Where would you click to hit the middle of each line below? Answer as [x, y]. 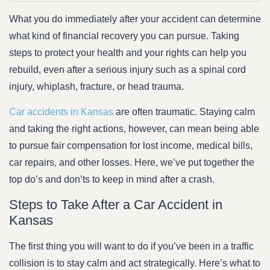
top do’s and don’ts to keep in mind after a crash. [112, 180]
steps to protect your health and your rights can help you [128, 52]
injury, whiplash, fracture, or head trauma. [96, 86]
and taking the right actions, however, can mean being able [134, 129]
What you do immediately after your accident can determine [135, 19]
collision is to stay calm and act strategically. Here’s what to [135, 263]
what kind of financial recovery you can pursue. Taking [124, 36]
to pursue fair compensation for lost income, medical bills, [131, 146]
